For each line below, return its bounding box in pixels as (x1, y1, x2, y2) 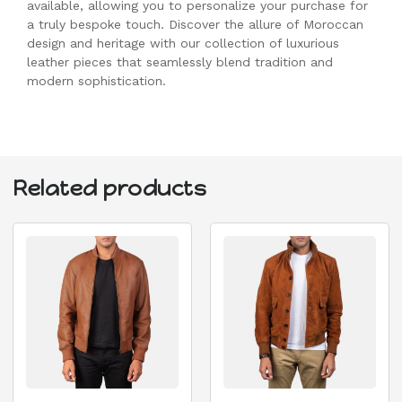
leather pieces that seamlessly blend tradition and (27, 55, 333, 70)
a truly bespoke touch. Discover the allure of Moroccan (27, 17, 363, 32)
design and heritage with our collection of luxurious (27, 36, 339, 51)
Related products (13, 174, 206, 201)
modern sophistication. (27, 74, 166, 89)
